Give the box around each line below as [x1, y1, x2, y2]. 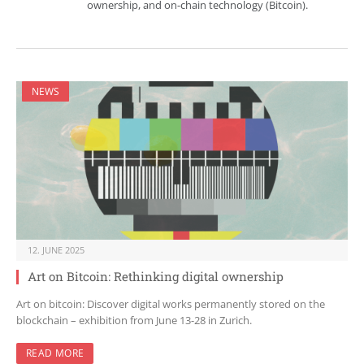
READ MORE [26, 346, 84, 361]
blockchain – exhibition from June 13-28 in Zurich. [16, 313, 252, 328]
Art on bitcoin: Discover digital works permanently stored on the [16, 297, 325, 312]
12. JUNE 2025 [28, 244, 84, 257]
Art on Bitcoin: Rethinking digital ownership [28, 268, 284, 285]
